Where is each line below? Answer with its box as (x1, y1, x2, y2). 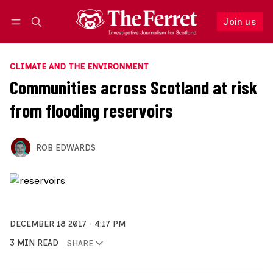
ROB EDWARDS (35, 142, 96, 152)
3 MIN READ (10, 238, 58, 248)
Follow (172, 28, 201, 40)
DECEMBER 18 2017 (10, 219, 87, 229)
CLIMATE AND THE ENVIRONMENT (10, 62, 149, 72)
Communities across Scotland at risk (10, 76, 257, 99)
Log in (21, 29, 45, 39)
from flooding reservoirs (10, 99, 173, 122)
